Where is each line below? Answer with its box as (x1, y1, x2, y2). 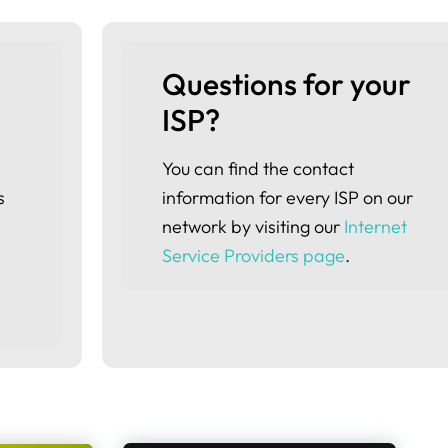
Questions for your (162, 65, 417, 103)
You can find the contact (162, 157, 354, 180)
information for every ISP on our (162, 186, 413, 209)
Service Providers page (162, 244, 345, 267)
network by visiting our (162, 215, 344, 238)
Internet (344, 215, 407, 238)
